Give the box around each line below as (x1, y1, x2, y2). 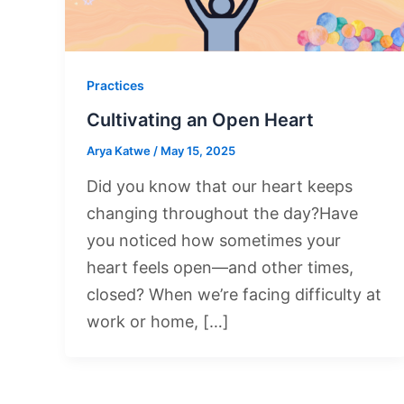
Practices (87, 78, 144, 94)
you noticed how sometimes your (87, 230, 341, 250)
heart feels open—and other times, (87, 257, 353, 277)
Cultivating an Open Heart (87, 108, 314, 131)
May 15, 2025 (161, 142, 235, 158)
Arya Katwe (87, 142, 153, 158)
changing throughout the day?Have (87, 203, 358, 223)
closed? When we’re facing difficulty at (87, 284, 381, 304)
